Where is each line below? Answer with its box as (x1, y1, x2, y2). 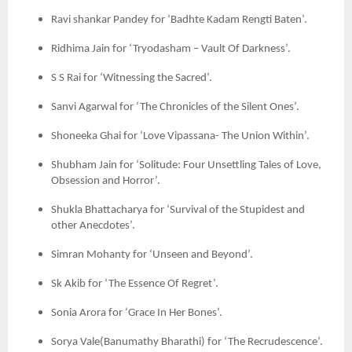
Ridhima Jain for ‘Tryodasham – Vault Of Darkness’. (51, 42, 291, 55)
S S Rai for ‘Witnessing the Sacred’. (51, 71, 212, 84)
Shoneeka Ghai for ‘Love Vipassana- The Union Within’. (51, 130, 310, 142)
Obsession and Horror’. (51, 174, 160, 187)
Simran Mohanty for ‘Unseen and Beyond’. (51, 248, 253, 261)
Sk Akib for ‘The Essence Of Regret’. (51, 277, 218, 290)
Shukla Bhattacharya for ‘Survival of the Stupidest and (51, 203, 305, 216)
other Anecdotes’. (51, 219, 135, 232)
